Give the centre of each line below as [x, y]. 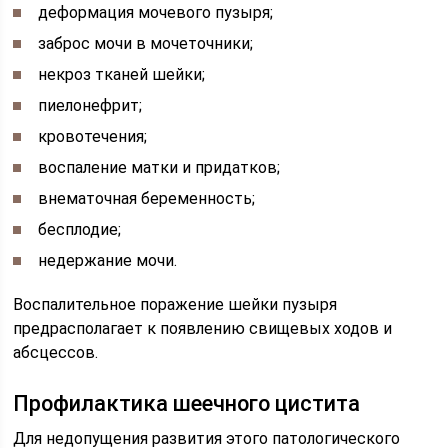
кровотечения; [93, 136]
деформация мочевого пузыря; [156, 12]
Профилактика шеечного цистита [187, 403]
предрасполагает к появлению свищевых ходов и [203, 328]
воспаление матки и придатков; [159, 167]
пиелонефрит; [90, 105]
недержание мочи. [108, 260]
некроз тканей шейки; [122, 74]
